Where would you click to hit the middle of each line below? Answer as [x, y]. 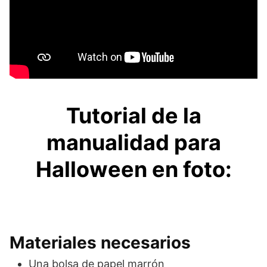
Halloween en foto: [133, 169]
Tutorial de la [133, 115]
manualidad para [133, 142]
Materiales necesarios [100, 242]
